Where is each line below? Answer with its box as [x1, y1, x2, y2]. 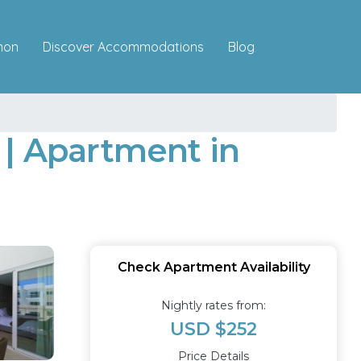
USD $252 [170, 318, 257, 340]
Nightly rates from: [161, 298, 266, 313]
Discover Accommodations [43, 38, 204, 55]
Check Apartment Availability [117, 259, 310, 275]
